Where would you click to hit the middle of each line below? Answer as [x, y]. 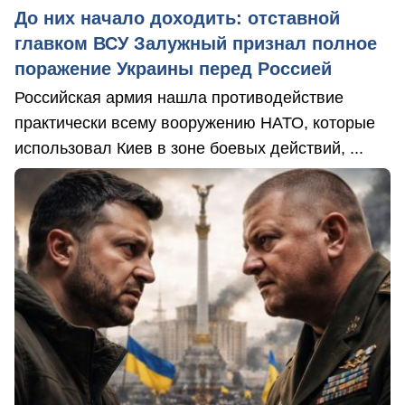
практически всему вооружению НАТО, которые [195, 122]
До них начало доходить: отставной [177, 18]
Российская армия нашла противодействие [179, 97]
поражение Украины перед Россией [173, 68]
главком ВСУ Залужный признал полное [196, 43]
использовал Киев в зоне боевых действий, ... [189, 148]
